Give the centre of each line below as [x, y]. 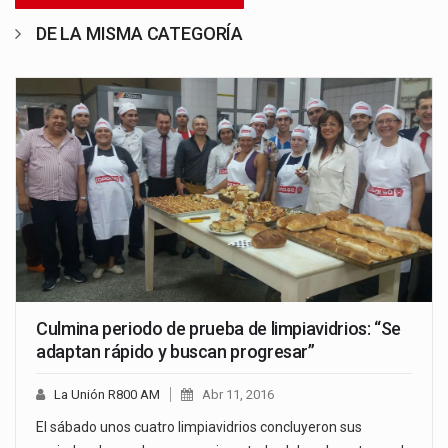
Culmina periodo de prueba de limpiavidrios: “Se [219, 329]
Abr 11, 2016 [238, 395]
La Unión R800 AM [107, 395]
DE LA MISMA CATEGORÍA [139, 33]
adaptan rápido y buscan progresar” [175, 352]
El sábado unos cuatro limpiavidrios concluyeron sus [199, 427]
